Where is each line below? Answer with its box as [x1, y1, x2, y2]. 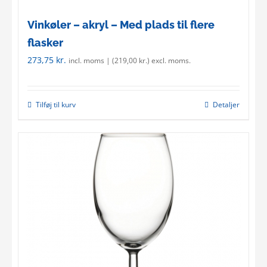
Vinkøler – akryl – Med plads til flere [27, 18, 215, 31]
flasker [27, 36, 63, 49]
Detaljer [213, 99, 240, 110]
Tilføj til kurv [36, 99, 76, 110]
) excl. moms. [147, 55, 191, 65]
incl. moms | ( [69, 55, 114, 65]
